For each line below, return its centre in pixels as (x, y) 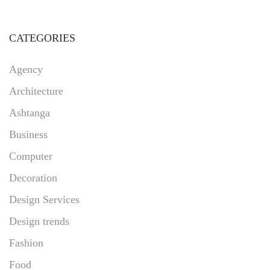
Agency (26, 69)
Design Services (44, 199)
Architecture (36, 91)
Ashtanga (30, 112)
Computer (31, 156)
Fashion (26, 243)
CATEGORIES (42, 38)
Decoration (33, 177)
